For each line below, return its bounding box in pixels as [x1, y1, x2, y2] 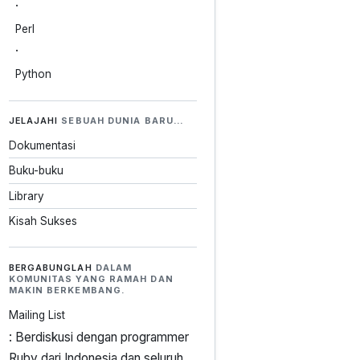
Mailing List [8, 308, 65, 321]
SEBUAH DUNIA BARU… [58, 115, 184, 127]
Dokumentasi [8, 139, 76, 153]
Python [14, 67, 51, 81]
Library [8, 189, 44, 202]
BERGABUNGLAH [8, 262, 92, 273]
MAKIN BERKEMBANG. [8, 284, 126, 296]
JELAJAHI [8, 115, 59, 127]
